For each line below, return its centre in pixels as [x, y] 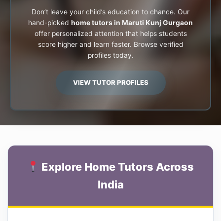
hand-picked [50, 22]
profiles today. [110, 55]
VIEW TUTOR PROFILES [110, 82]
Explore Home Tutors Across [117, 166]
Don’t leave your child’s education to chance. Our [110, 12]
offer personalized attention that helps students [110, 33]
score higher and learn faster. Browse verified [110, 44]
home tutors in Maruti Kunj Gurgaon [132, 22]
